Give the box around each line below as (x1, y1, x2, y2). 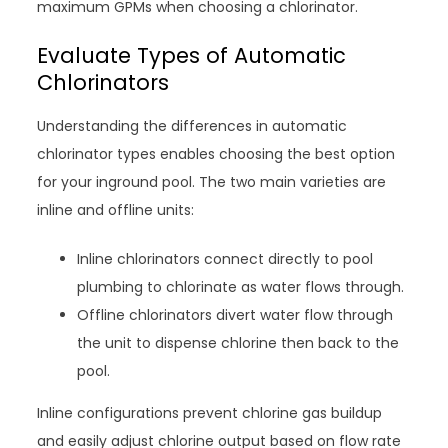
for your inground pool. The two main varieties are (37, 172, 387, 193)
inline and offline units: (37, 200, 195, 221)
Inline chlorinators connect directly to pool (77, 249, 374, 270)
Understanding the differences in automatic (37, 116, 348, 137)
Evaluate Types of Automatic (37, 41, 347, 71)
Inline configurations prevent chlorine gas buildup (37, 403, 383, 424)
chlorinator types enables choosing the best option (37, 144, 396, 165)
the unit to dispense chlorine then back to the (77, 333, 400, 354)
